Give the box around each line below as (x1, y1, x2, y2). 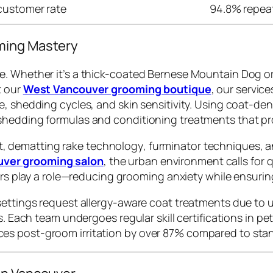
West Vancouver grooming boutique (23, 81, 211, 96)
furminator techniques (148, 138, 260, 153)
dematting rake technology (8, 138, 143, 153)
